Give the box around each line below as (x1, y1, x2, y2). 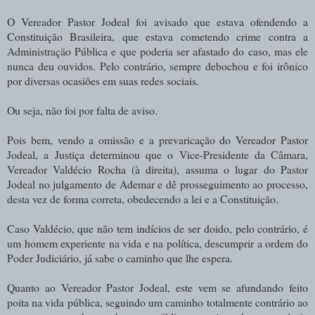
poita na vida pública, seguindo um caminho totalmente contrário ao (7, 294, 308, 309)
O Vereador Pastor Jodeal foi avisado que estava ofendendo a (7, 13, 308, 29)
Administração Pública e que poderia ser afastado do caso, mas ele (7, 43, 308, 58)
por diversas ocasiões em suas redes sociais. (7, 72, 199, 88)
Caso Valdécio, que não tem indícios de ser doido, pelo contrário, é (7, 220, 308, 236)
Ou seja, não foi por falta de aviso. (7, 102, 161, 117)
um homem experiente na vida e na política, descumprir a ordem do (7, 235, 308, 250)
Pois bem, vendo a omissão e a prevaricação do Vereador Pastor (7, 131, 308, 147)
